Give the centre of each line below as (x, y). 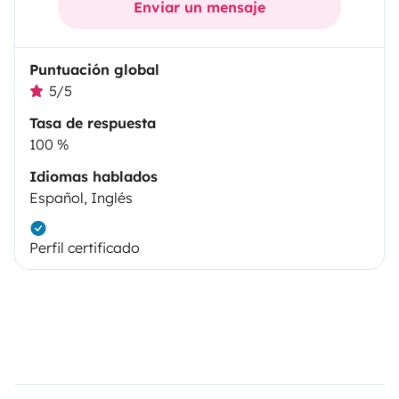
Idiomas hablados (94, 177)
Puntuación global (94, 70)
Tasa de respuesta (93, 123)
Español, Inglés (81, 198)
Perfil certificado (85, 248)
